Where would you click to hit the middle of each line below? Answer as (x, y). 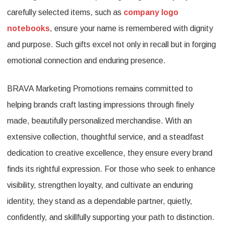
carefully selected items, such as (65, 13)
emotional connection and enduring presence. (86, 61)
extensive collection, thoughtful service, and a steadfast (105, 137)
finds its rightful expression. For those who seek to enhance (111, 169)
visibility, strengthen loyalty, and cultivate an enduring (100, 185)
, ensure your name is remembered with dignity (131, 29)
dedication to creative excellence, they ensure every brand (110, 153)
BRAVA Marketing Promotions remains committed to (100, 89)
